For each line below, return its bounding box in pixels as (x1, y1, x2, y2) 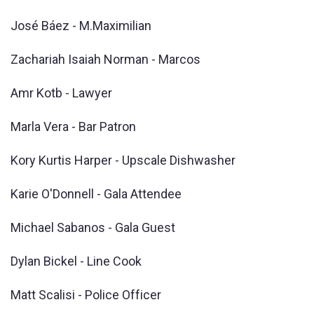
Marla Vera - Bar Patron (11, 118, 136, 134)
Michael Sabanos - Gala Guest (11, 219, 175, 235)
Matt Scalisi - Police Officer (11, 287, 161, 302)
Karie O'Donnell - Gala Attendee (11, 186, 182, 201)
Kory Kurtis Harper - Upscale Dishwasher (11, 152, 235, 168)
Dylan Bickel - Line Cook (11, 253, 142, 268)
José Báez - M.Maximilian (11, 18, 151, 33)
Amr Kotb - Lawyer (11, 85, 112, 100)
